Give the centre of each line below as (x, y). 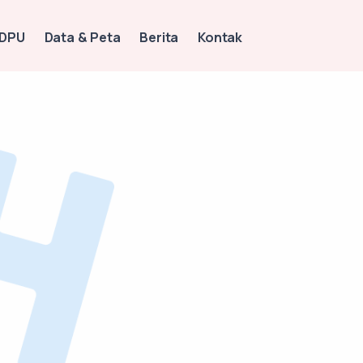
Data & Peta (82, 37)
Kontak (220, 37)
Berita (159, 37)
